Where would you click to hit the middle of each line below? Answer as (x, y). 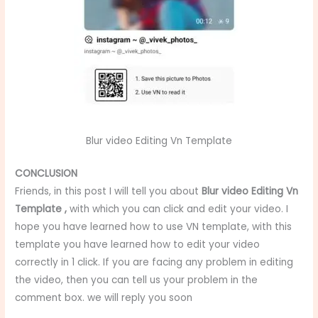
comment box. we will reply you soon (104, 297)
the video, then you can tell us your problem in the (137, 280)
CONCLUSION (46, 173)
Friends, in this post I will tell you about (109, 191)
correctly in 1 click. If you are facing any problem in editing (154, 262)
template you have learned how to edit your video (138, 244)
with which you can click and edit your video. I (179, 209)
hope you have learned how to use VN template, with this (154, 226)
